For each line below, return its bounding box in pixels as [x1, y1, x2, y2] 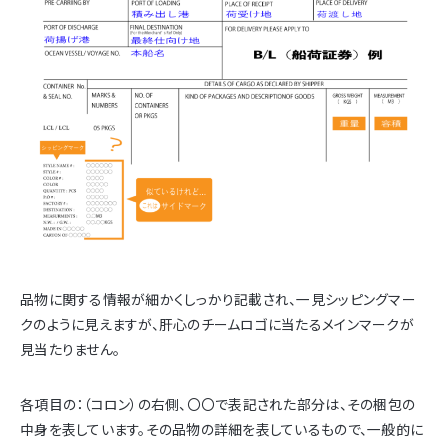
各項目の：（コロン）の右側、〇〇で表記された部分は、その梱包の [20, 394, 416, 414]
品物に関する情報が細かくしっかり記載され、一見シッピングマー [20, 289, 416, 309]
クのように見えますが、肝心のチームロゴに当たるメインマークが [20, 314, 414, 334]
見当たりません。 [20, 339, 121, 359]
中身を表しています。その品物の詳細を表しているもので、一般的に [20, 419, 424, 439]
